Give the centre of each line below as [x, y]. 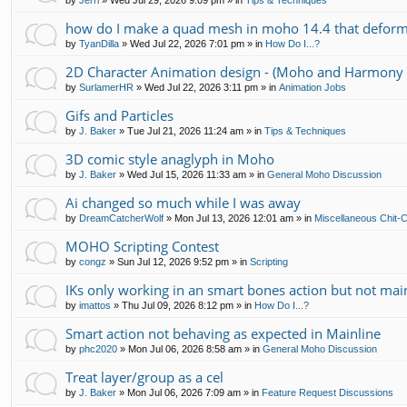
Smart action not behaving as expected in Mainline [223, 334]
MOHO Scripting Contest [142, 247]
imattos [95, 306]
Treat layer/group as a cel [144, 377]
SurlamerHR [106, 88]
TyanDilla [99, 44]
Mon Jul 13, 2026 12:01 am [234, 218]
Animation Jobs [313, 88]
